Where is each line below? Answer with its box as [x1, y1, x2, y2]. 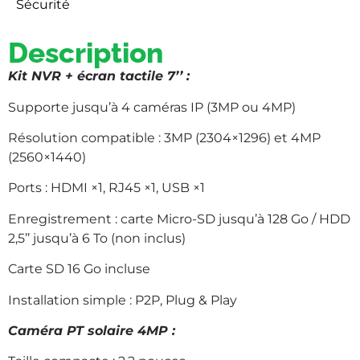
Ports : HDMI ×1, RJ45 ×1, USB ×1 [8, 180, 205, 196]
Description [8, 36, 163, 70]
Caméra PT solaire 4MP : [8, 322, 175, 338]
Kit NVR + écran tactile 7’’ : [8, 68, 190, 84]
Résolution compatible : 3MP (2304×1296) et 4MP [8, 129, 321, 145]
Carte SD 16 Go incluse [8, 261, 150, 277]
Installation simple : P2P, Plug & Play [8, 292, 237, 308]
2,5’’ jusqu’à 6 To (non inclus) [8, 230, 186, 246]
